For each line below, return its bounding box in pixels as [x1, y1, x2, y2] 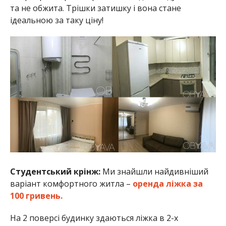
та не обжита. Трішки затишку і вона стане [10, 2, 181, 14]
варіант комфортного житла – [10, 178, 131, 189]
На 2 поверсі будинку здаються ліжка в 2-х [10, 212, 178, 223]
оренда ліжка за [130, 178, 203, 189]
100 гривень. [10, 190, 63, 201]
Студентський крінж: [10, 165, 100, 177]
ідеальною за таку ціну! [10, 14, 103, 26]
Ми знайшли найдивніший [100, 165, 208, 177]
